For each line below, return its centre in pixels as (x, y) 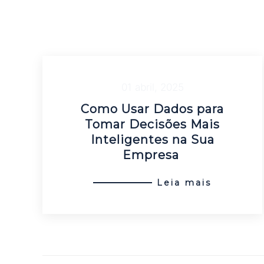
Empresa (152, 155)
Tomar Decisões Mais (153, 124)
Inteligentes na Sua (152, 140)
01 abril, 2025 (152, 87)
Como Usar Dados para (153, 109)
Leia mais (184, 182)
